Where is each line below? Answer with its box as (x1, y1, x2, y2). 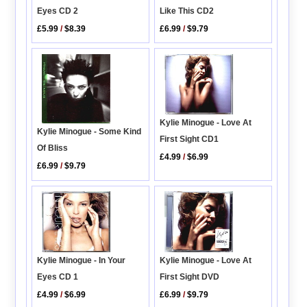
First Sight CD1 (160, 134, 219, 144)
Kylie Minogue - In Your (37, 255, 126, 265)
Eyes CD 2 (37, 6, 79, 16)
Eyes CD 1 (37, 271, 79, 282)
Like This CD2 (160, 6, 214, 16)
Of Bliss (37, 143, 69, 153)
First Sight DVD (160, 271, 220, 282)
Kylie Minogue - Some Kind (37, 127, 142, 137)
